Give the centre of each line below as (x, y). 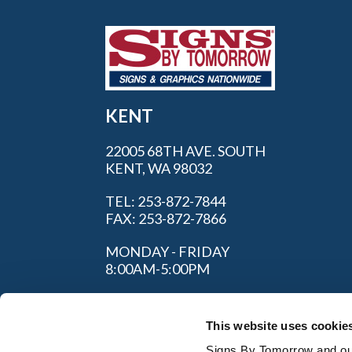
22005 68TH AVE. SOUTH (186, 150)
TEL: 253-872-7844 (166, 201)
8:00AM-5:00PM (158, 268)
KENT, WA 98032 (159, 168)
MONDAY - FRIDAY (168, 251)
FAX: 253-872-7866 (166, 218)
